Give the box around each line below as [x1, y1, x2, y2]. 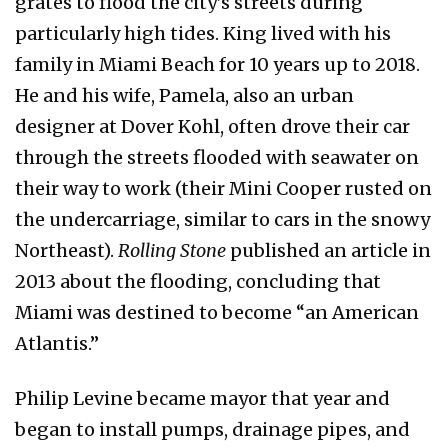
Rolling [118, 239, 180, 263]
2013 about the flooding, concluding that [15, 270, 381, 294]
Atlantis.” [15, 332, 103, 356]
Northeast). [15, 239, 118, 263]
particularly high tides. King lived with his [15, 22, 391, 46]
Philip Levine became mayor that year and [15, 387, 390, 411]
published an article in [230, 239, 431, 263]
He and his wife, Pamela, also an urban [15, 84, 354, 108]
